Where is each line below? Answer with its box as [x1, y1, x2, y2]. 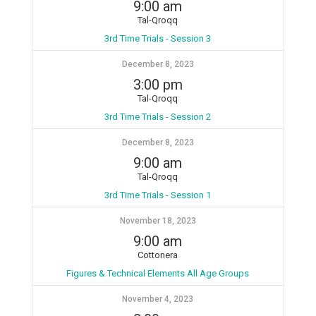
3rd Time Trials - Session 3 [104, 33, 212, 44]
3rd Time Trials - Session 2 [104, 111, 212, 122]
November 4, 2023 [122, 294, 194, 304]
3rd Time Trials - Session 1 [104, 190, 212, 200]
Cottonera [138, 250, 178, 260]
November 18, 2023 [119, 216, 196, 226]
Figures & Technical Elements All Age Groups [66, 268, 250, 279]
